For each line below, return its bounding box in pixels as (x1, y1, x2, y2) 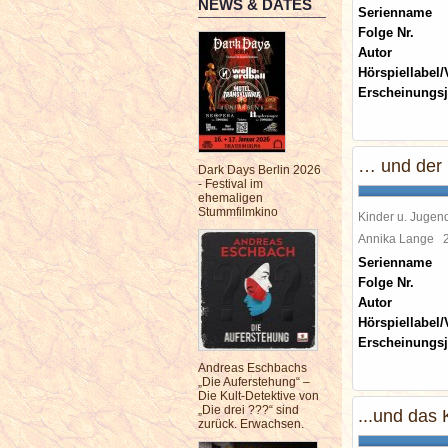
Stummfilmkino (198, 205, 278, 219)
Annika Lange (358, 232, 443, 245)
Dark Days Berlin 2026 (198, 163, 321, 177)
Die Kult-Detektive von (198, 389, 319, 403)
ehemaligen (198, 191, 263, 205)
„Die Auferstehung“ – (198, 375, 310, 389)
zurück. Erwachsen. (198, 417, 304, 431)
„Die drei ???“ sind (198, 403, 299, 417)
